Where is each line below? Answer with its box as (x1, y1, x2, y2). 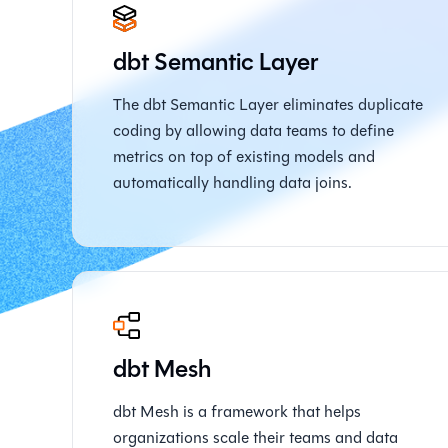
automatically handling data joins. (113, 171, 352, 194)
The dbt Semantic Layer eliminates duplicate (113, 93, 423, 116)
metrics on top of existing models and (113, 145, 375, 168)
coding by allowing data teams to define (113, 119, 394, 142)
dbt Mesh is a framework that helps (113, 400, 361, 423)
